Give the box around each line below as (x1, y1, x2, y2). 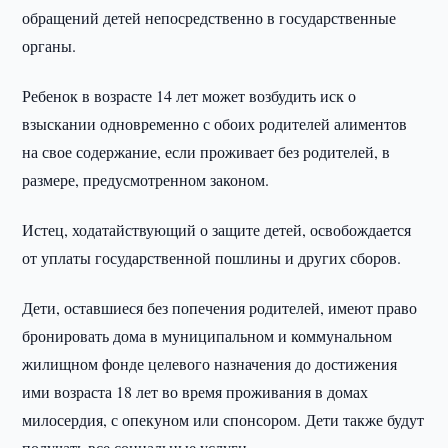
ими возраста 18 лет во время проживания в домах (22, 381, 369, 402)
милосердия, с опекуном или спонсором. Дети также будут (22, 409, 425, 430)
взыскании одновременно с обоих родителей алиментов (22, 113, 408, 134)
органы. (22, 35, 77, 56)
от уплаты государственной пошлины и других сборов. (22, 247, 402, 268)
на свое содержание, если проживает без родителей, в (22, 141, 391, 162)
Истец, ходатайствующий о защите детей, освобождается (22, 219, 412, 240)
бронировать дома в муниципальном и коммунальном (22, 325, 393, 346)
